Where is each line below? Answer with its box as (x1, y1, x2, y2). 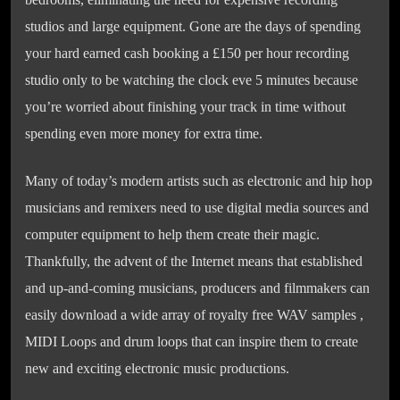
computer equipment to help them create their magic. (25, 226, 320, 242)
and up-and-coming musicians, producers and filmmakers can (25, 279, 370, 296)
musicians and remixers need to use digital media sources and (25, 199, 369, 215)
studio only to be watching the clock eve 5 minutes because (25, 72, 358, 88)
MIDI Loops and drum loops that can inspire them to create (25, 333, 358, 349)
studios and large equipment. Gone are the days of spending (25, 19, 361, 35)
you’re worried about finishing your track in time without (25, 99, 346, 115)
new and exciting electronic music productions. (25, 360, 289, 376)
